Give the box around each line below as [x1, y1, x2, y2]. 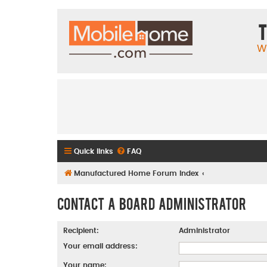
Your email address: [63, 243, 138, 250]
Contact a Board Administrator [57, 194, 246, 213]
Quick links [74, 147, 113, 155]
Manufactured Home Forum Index [74, 169, 198, 177]
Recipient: [63, 227, 99, 235]
